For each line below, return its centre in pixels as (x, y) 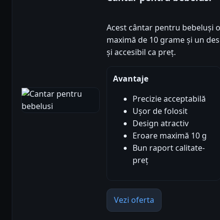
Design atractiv (161, 124)
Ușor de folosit (160, 111)
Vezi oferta (134, 200)
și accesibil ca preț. (141, 52)
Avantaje (131, 79)
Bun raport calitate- (169, 148)
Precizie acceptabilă (169, 99)
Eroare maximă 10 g (170, 136)
